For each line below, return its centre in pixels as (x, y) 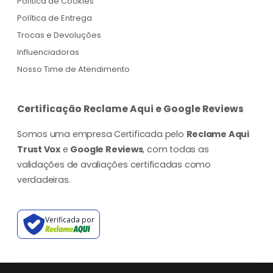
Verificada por (69, 220)
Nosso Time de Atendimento (73, 69)
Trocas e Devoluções (59, 35)
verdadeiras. (44, 180)
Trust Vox (39, 150)
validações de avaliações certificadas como (114, 165)
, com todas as (176, 150)
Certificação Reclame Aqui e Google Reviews (130, 109)
